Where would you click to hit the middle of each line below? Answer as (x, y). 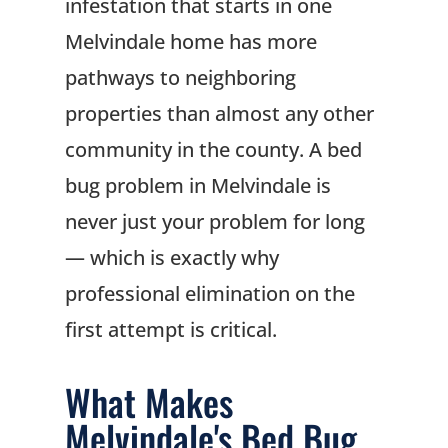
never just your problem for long (214, 222)
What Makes (148, 402)
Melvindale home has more (190, 42)
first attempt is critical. (170, 330)
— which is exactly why (171, 258)
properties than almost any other (219, 114)
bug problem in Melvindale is (197, 186)
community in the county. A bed (213, 150)
